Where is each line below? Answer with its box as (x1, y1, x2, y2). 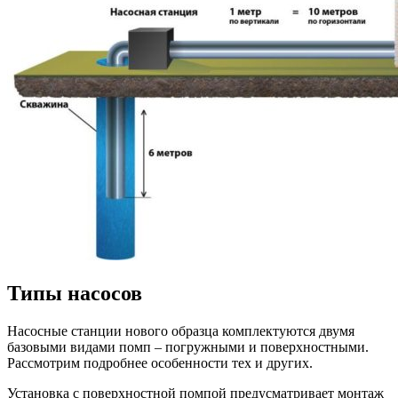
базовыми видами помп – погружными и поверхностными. (7, 338, 369, 354)
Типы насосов (7, 281, 142, 305)
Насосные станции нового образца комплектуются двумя (7, 322, 354, 338)
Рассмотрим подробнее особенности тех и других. (7, 354, 313, 370)
